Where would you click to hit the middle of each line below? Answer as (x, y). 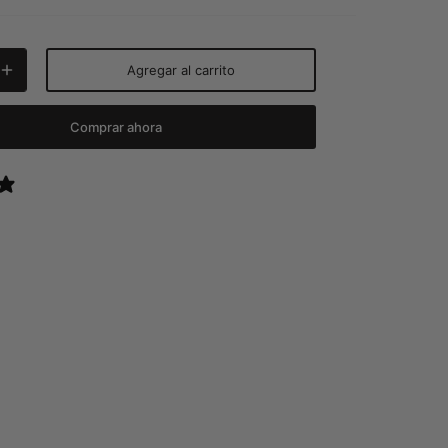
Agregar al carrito (181, 69)
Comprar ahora (116, 126)
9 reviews (55, 184)
